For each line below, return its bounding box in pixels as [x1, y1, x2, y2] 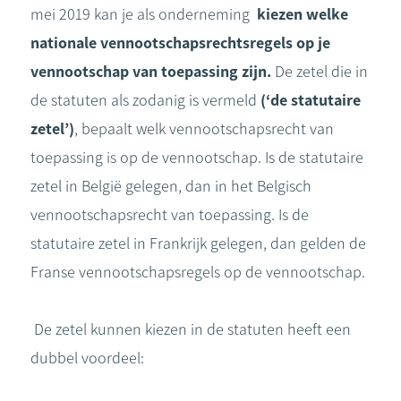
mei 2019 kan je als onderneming [30, 4, 257, 24]
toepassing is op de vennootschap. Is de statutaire [30, 148, 363, 167]
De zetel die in [275, 62, 368, 81]
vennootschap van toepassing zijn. [30, 62, 275, 81]
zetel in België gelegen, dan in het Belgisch [30, 176, 311, 196]
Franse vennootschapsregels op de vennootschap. [30, 262, 365, 282]
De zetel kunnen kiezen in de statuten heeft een [30, 320, 351, 339]
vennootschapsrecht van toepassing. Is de [30, 205, 309, 225]
